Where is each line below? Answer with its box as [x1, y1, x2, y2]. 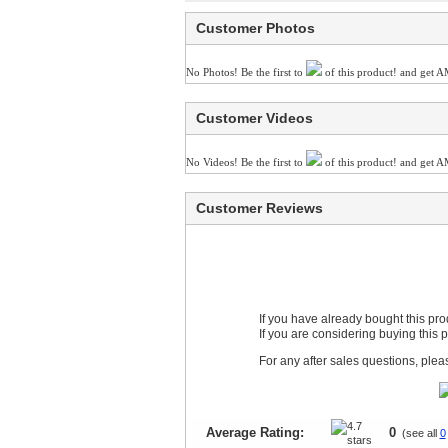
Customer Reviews [195, 200, 323, 216]
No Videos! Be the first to [185, 156, 306, 168]
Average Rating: [205, 425, 304, 440]
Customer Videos [195, 110, 313, 126]
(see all [395, 427, 440, 439]
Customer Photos [195, 20, 315, 36]
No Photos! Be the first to [185, 66, 306, 78]
